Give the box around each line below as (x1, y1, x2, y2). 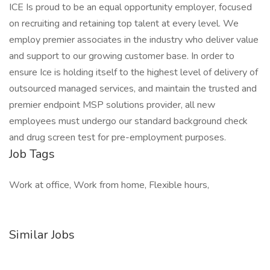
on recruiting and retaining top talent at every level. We (9, 17, 239, 30)
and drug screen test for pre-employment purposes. (9, 131, 226, 144)
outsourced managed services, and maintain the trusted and (9, 82, 257, 95)
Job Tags (9, 146, 55, 162)
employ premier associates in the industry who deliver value (9, 33, 259, 46)
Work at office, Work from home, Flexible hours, (9, 178, 209, 192)
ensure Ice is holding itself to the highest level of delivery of (9, 66, 258, 79)
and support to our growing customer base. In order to (9, 49, 234, 63)
